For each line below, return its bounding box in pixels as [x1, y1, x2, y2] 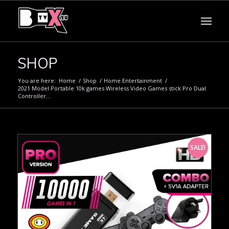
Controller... [17, 92, 51, 100]
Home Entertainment [103, 77, 162, 84]
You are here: [17, 77, 56, 84]
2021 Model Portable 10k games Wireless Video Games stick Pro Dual [17, 84, 206, 92]
